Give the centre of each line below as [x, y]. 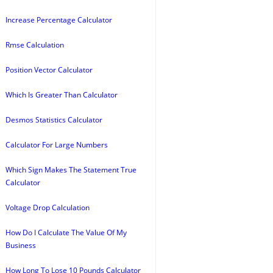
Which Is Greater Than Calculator [62, 95]
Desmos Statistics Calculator [54, 120]
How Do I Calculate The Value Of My [66, 232]
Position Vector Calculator [49, 70]
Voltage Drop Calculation [48, 207]
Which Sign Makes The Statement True [71, 170]
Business [21, 245]
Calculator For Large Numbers [57, 145]
